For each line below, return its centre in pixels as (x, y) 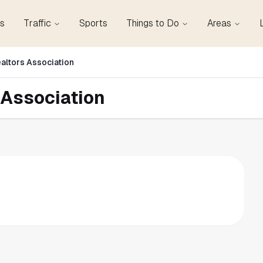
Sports (93, 23)
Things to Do (153, 23)
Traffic (37, 23)
